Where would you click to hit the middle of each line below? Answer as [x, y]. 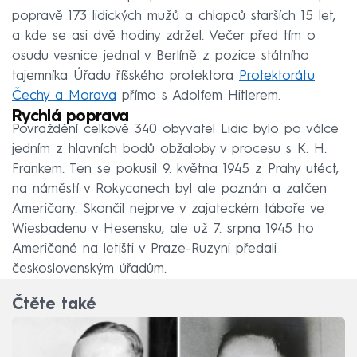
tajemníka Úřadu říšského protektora [126, 76]
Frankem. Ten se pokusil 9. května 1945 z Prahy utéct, [175, 170]
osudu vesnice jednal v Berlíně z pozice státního [161, 57]
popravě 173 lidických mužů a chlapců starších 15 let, [174, 17]
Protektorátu [277, 76]
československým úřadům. [89, 269]
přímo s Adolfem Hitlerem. [198, 96]
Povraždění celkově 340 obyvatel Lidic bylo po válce [175, 130]
